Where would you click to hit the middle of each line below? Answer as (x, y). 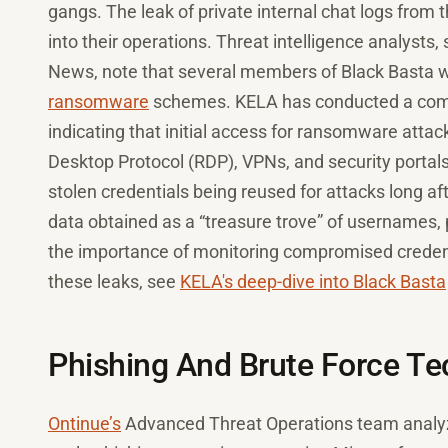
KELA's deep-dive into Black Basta (313, 281)
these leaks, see (114, 281)
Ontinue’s (84, 423)
